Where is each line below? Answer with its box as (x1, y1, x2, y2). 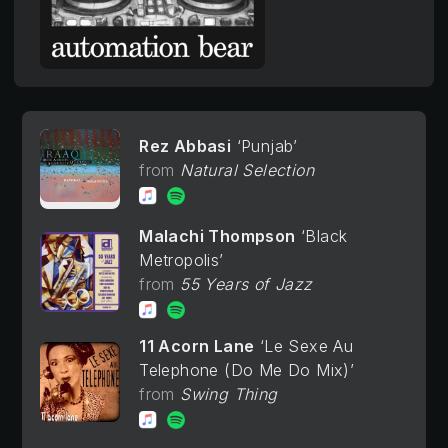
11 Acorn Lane (139, 336, 255, 357)
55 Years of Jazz (180, 274, 313, 295)
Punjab (241, 135, 294, 156)
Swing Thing (180, 384, 278, 405)
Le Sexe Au (264, 336, 354, 357)
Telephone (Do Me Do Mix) (139, 360, 350, 381)
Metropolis (139, 250, 220, 271)
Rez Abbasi (139, 135, 232, 156)
